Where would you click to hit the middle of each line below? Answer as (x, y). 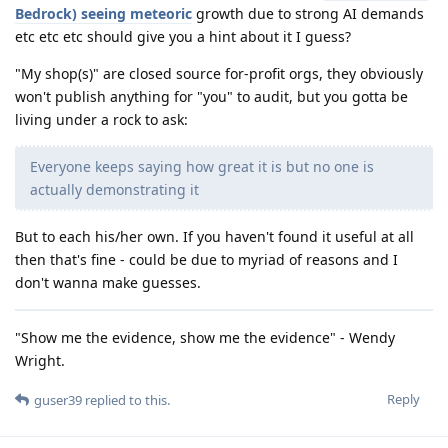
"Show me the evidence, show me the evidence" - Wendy (205, 338)
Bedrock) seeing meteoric (103, 14)
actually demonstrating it (114, 190)
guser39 (58, 400)
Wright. (40, 361)
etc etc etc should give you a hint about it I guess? (183, 37)
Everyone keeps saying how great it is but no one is (202, 167)
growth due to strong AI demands (308, 14)
